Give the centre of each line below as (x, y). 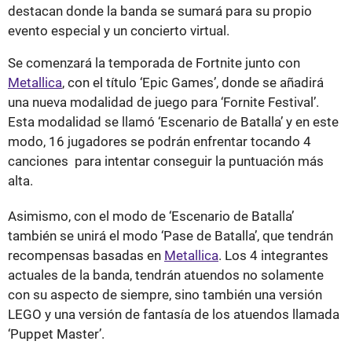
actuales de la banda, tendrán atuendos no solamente (166, 275)
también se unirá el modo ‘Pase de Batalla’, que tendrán (170, 235)
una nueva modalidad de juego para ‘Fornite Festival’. (163, 102)
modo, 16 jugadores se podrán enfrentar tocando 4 (159, 141)
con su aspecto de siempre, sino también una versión (165, 294)
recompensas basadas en (86, 255)
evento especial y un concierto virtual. (120, 30)
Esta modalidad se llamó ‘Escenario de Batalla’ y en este (173, 121)
